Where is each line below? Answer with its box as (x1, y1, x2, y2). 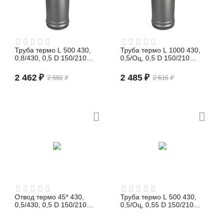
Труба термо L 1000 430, (120, 46, 201, 54)
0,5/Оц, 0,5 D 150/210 (120, 54, 190, 62)
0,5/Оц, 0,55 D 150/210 (120, 201, 194, 209)
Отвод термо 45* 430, (15, 193, 84, 201)
